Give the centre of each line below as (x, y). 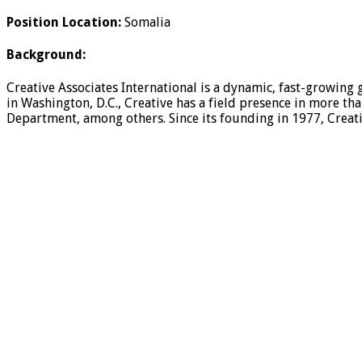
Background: (46, 55)
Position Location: (64, 23)
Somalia (146, 23)
